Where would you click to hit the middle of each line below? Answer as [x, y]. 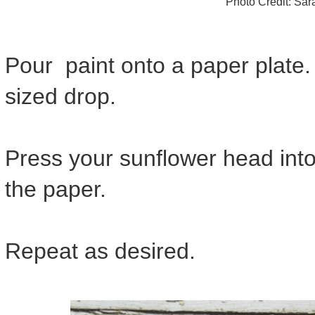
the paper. [56, 189]
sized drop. [60, 97]
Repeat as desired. [100, 251]
